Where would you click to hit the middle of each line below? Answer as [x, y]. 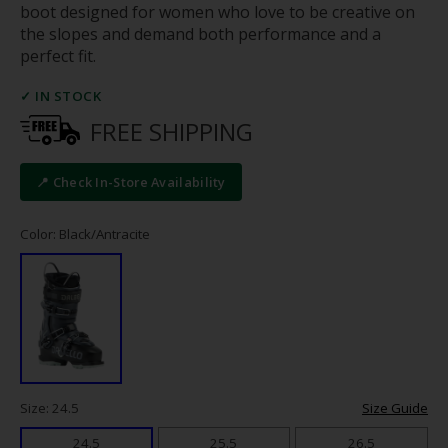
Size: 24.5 [49, 407]
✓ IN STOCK [60, 96]
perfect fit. [58, 56]
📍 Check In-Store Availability [131, 182]
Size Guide [395, 407]
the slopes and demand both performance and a [200, 34]
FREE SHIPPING [172, 132]
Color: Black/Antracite [85, 233]
